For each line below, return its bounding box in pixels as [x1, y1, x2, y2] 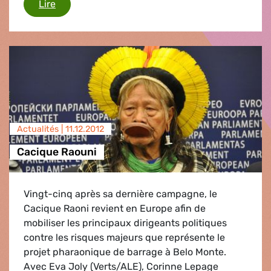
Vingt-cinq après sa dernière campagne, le [24, 188, 217, 200]
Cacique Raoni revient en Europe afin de [24, 202, 206, 214]
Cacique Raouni [16, 146, 97, 158]
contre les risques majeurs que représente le [24, 231, 225, 243]
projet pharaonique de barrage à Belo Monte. [24, 246, 226, 258]
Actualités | [16, 123, 65, 134]
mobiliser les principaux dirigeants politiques [24, 217, 227, 229]
